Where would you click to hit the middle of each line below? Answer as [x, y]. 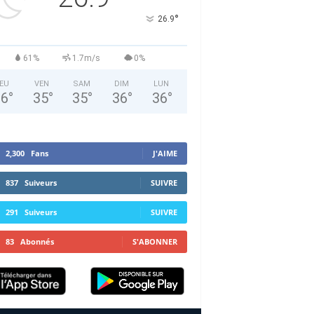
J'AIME [165, 153]
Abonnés [37, 241]
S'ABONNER [155, 241]
